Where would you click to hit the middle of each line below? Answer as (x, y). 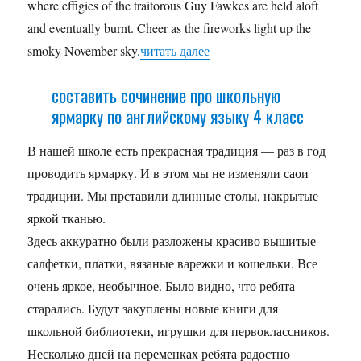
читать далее (175, 50)
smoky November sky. (84, 50)
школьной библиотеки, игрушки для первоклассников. (179, 330)
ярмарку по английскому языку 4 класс (177, 116)
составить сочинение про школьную (166, 95)
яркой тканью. (67, 218)
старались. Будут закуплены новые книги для (153, 308)
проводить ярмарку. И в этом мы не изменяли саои (168, 172)
